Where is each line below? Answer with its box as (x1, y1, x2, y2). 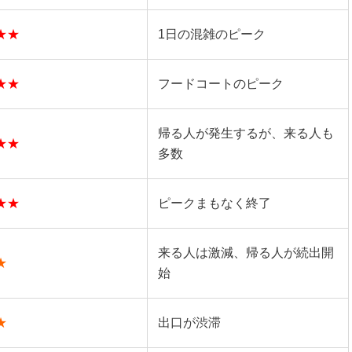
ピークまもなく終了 (157, 196, 271, 210)
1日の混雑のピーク (157, 27, 266, 41)
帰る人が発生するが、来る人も (157, 126, 334, 140)
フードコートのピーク (157, 77, 284, 90)
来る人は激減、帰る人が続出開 (157, 246, 334, 259)
